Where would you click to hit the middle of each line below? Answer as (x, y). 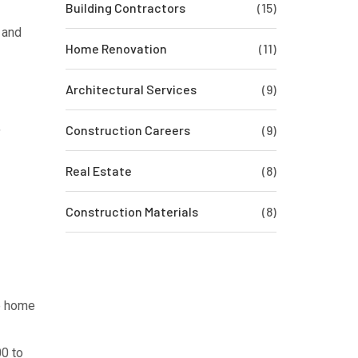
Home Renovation (116, 48)
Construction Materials (131, 211)
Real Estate (98, 171)
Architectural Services (131, 89)
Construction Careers (127, 130)
